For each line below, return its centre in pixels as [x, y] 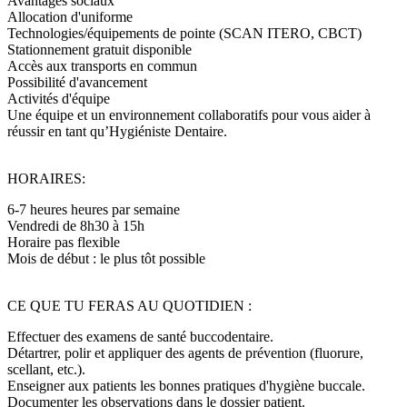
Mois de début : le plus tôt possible [108, 258]
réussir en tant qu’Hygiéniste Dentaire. [117, 131]
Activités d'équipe [59, 98]
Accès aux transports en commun [102, 65]
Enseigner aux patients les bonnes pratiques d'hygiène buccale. [186, 385]
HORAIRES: [46, 178]
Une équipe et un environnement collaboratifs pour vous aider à [189, 114]
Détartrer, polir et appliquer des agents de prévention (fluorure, [185, 352]
